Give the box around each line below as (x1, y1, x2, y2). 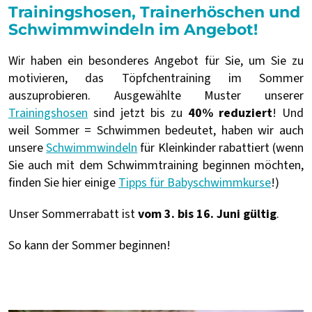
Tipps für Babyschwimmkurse (118, 173, 271, 192)
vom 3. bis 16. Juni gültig (138, 205, 276, 223)
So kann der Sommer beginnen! (8, 236, 171, 254)
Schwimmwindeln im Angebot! (8, 19, 258, 39)
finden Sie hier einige (8, 173, 118, 192)
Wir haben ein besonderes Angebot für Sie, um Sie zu (8, 52, 304, 70)
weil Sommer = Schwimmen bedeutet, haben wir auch (8, 121, 304, 139)
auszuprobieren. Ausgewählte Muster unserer (8, 86, 304, 104)
